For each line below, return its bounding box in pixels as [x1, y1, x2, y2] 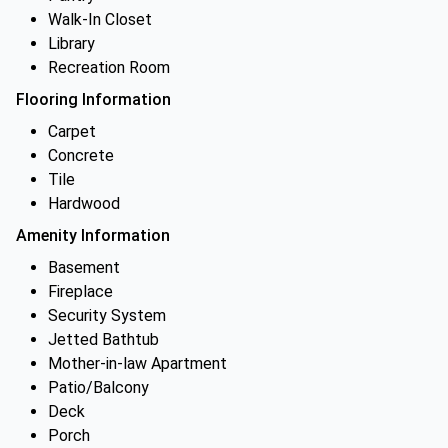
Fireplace [48, 282, 113, 301]
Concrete [48, 146, 114, 165]
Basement [48, 258, 120, 277]
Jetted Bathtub [48, 330, 159, 349]
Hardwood [48, 194, 120, 213]
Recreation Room [48, 58, 170, 77]
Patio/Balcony [48, 378, 149, 397]
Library [48, 34, 95, 53]
